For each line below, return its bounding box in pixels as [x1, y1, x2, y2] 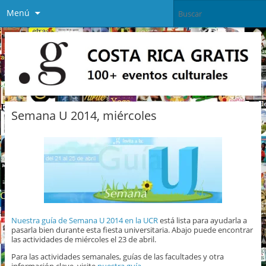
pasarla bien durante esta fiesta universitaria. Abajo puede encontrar [11, 224, 253, 236]
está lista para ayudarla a [157, 215, 247, 226]
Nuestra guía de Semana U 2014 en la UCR [11, 215, 158, 226]
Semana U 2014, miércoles [11, 107, 157, 124]
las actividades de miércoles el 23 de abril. [11, 234, 156, 245]
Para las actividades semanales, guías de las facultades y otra [11, 251, 224, 262]
